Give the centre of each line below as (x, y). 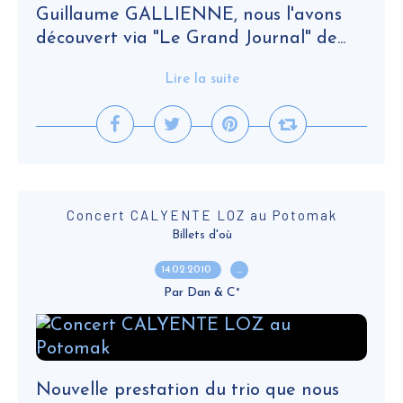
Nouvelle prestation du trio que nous (188, 390)
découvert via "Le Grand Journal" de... (191, 39)
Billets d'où (201, 235)
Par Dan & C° (201, 293)
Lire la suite (201, 80)
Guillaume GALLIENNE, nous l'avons (189, 15)
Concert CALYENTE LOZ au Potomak (201, 215)
